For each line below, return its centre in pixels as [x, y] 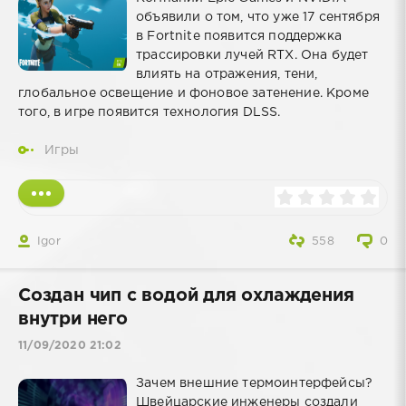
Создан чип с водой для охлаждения [186, 296]
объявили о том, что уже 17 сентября [258, 18]
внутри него [73, 320]
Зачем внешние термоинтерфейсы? [255, 383]
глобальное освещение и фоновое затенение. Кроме [193, 94]
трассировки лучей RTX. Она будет [252, 56]
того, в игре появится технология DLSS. [150, 113]
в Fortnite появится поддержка [239, 37]
